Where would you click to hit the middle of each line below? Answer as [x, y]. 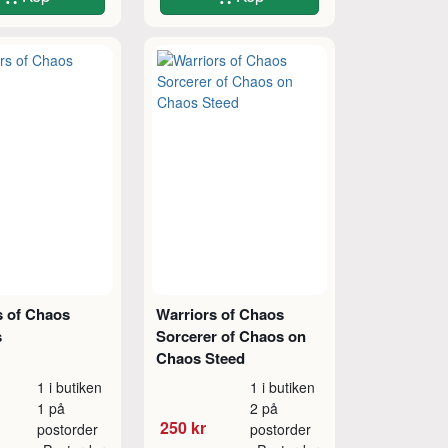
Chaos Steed [200, 357]
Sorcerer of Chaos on [230, 335]
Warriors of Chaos [219, 313]
